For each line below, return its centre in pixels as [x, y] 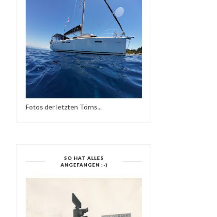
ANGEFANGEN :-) [84, 165]
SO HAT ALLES [84, 158]
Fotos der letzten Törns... [64, 107]
